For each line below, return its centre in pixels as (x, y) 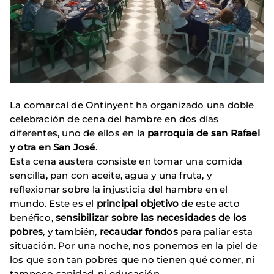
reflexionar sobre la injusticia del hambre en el (119, 190)
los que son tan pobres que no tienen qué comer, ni (132, 260)
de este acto (209, 204)
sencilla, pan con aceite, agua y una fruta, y (111, 176)
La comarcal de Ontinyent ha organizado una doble (132, 105)
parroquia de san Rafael (204, 133)
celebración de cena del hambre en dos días (114, 119)
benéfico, (33, 218)
